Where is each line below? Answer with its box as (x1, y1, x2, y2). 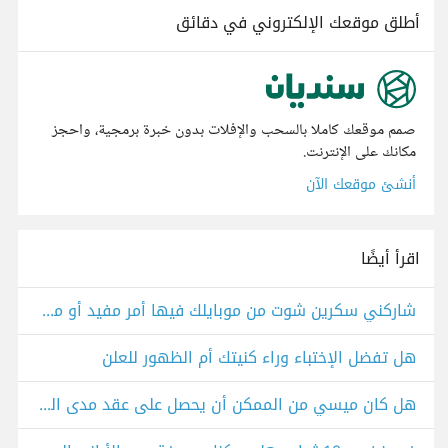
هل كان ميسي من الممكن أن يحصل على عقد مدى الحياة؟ (39, 389, 51, 421)
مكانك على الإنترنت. (303, 139, 416, 167)
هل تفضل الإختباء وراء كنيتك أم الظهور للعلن (102, 342, 416, 374)
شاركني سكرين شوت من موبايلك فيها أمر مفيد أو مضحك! (42, 295, 54, 327)
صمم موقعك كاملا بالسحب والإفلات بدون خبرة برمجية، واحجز (52, 117, 416, 145)
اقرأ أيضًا (361, 243, 420, 275)
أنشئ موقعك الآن (306, 171, 416, 199)
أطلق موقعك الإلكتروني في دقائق (176, 7, 420, 38)
